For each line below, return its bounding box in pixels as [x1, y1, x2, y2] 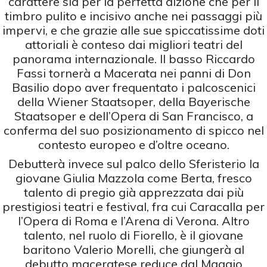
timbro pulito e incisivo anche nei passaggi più [5, 8, 262, 23]
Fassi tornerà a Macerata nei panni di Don [16, 65, 251, 80]
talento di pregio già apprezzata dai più [23, 184, 244, 200]
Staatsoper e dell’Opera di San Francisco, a [14, 108, 253, 123]
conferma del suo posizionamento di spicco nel [3, 122, 264, 138]
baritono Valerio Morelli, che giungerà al [23, 241, 244, 257]
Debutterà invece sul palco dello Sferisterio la [8, 156, 259, 171]
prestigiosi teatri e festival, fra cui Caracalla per [2, 198, 265, 214]
